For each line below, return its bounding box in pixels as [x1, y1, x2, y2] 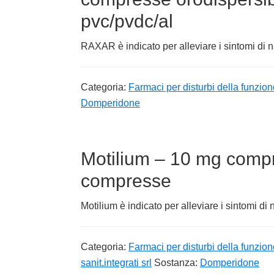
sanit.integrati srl [81, 257, 152, 268]
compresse [81, 170, 171, 191]
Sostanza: [154, 257, 200, 268]
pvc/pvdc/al [81, 10, 173, 31]
